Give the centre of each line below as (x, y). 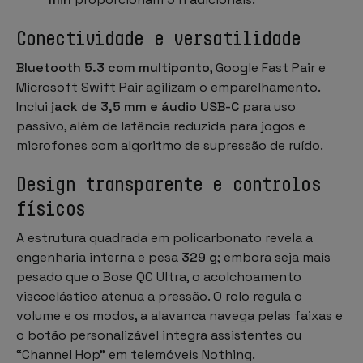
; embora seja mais (274, 257)
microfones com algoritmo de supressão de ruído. (170, 145)
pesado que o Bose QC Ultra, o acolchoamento (159, 276)
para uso (267, 106)
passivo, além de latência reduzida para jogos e (161, 126)
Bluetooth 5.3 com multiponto (113, 67)
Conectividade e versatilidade (159, 38)
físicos (51, 208)
